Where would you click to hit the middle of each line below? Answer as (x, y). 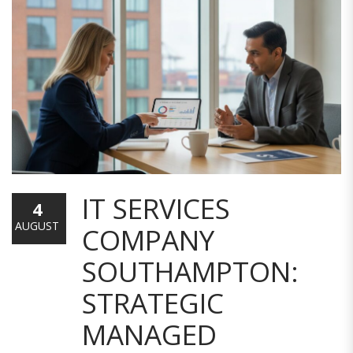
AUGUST (37, 225)
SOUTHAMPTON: (190, 271)
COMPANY (148, 240)
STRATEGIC (153, 303)
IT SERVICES (156, 208)
